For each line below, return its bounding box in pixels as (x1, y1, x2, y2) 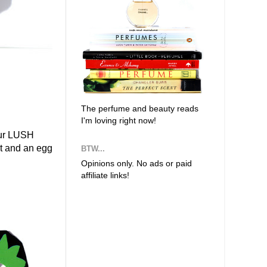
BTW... (81, 144, 105, 154)
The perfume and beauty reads (81, 104, 198, 114)
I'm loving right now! (81, 116, 156, 126)
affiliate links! (81, 170, 129, 180)
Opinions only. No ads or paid (81, 158, 192, 168)
